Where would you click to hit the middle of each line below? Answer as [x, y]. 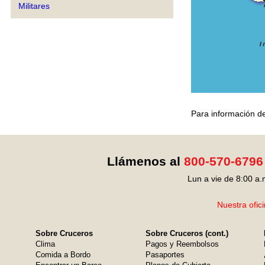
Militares [34, 6]
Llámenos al [145, 161]
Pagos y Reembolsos [182, 244]
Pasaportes [165, 255]
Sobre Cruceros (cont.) [187, 233]
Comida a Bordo [63, 255]
